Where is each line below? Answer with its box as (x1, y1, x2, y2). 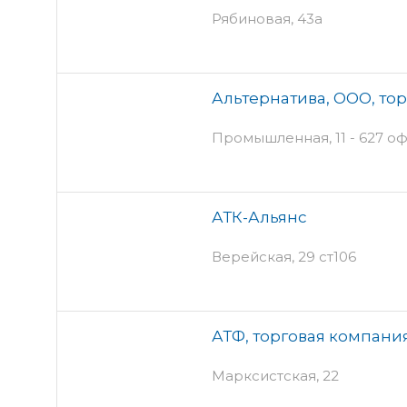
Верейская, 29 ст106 (212, 247, 356, 265)
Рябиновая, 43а (212, 9, 323, 27)
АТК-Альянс (212, 207, 307, 226)
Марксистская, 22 (212, 366, 339, 384)
